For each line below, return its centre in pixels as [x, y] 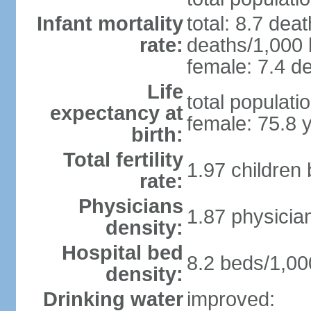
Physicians [131, 206]
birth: [157, 135]
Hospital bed [122, 253]
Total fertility [123, 160]
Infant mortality [110, 24]
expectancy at [116, 113]
